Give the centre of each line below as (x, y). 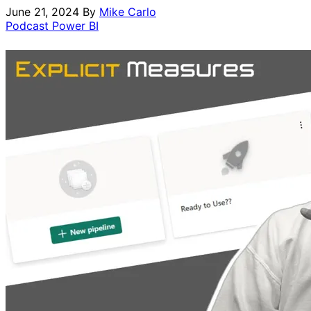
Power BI (75, 25)
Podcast (29, 25)
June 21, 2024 (42, 11)
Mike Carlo (128, 11)
